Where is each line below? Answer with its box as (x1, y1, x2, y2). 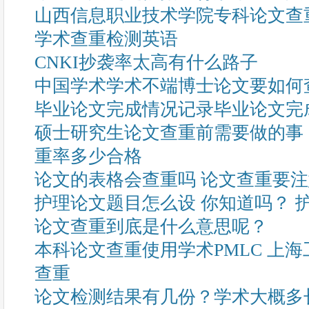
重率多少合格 (34, 146, 142, 166)
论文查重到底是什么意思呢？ (34, 217, 268, 237)
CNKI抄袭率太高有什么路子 (34, 52, 258, 72)
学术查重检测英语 (34, 29, 178, 49)
